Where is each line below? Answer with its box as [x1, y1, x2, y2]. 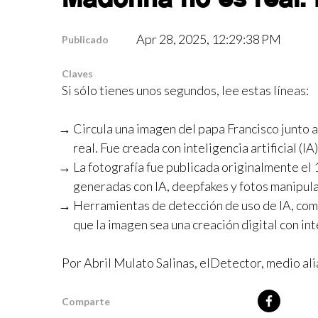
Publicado [62, 33, 109, 45]
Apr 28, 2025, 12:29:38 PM [136, 31, 282, 47]
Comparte [62, 295, 110, 307]
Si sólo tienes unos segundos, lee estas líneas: [62, 82, 311, 98]
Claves [62, 67, 93, 79]
